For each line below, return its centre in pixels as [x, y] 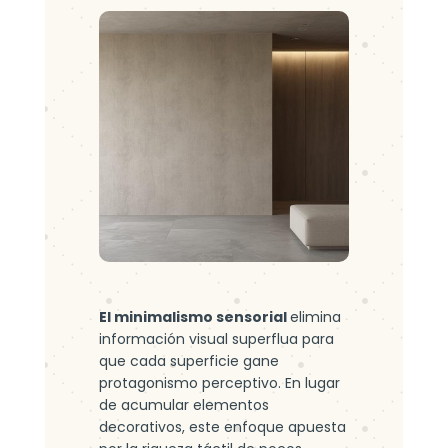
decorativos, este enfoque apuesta [222, 426]
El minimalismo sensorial [194, 316]
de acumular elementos [183, 404]
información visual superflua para [216, 338]
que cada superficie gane [188, 360]
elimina [315, 316]
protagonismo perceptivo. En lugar [219, 382]
